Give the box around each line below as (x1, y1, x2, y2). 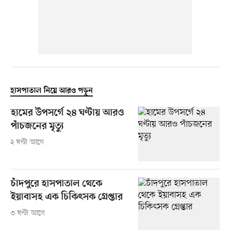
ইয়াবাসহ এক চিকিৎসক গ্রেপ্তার (10, 191, 123, 204)
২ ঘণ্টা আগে (10, 138, 44, 148)
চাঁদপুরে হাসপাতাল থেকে (10, 178, 102, 190)
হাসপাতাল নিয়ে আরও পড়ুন (10, 86, 93, 96)
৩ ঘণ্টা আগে (10, 208, 45, 219)
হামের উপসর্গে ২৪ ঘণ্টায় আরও (10, 107, 124, 120)
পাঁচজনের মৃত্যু (10, 121, 64, 133)
